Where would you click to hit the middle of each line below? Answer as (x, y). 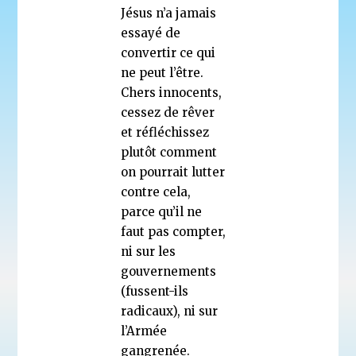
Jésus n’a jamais (169, 13)
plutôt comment (169, 152)
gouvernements (169, 271)
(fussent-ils (155, 291)
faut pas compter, (174, 231)
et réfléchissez (165, 132)
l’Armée (144, 331)
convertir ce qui (168, 52)
